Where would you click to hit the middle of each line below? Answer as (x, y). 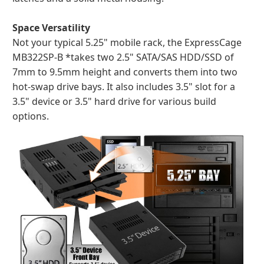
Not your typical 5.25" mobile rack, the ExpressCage (127, 42)
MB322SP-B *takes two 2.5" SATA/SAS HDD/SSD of (123, 57)
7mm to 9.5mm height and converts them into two (125, 72)
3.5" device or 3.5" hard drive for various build (114, 101)
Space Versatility (51, 28)
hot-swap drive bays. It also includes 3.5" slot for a (124, 87)
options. (31, 116)
